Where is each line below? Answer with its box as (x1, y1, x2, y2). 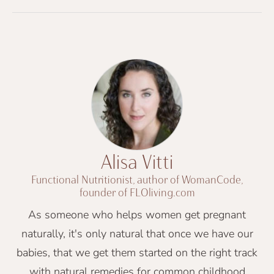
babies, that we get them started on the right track (17, 245, 257, 260)
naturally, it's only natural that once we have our (21, 226, 253, 241)
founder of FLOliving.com (79, 185, 195, 199)
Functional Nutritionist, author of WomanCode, (31, 172, 243, 187)
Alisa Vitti (101, 150, 173, 174)
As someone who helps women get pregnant (28, 207, 246, 222)
